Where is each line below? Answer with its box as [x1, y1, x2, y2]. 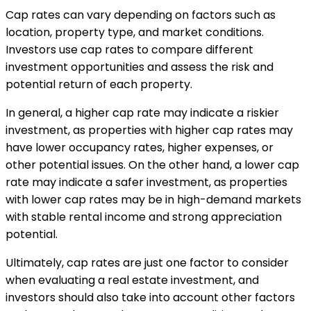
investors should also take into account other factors [6, 289, 295, 305]
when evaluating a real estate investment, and [6, 271, 259, 288]
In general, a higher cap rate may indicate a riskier [6, 104, 279, 121]
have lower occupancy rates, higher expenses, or [6, 139, 274, 155]
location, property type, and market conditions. [6, 24, 264, 40]
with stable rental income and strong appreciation [6, 208, 282, 225]
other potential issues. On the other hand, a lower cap [6, 156, 299, 173]
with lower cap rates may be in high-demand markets [6, 191, 301, 208]
